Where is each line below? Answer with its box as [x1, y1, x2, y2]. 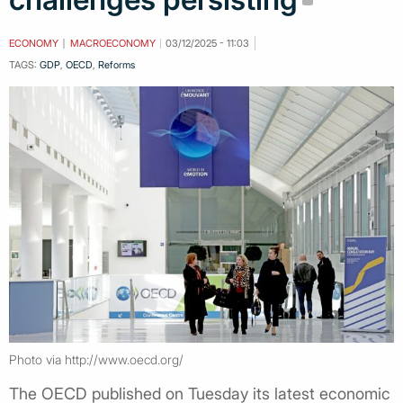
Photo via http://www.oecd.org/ [9, 351, 184, 367]
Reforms [98, 58, 135, 71]
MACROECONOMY [69, 36, 156, 49]
